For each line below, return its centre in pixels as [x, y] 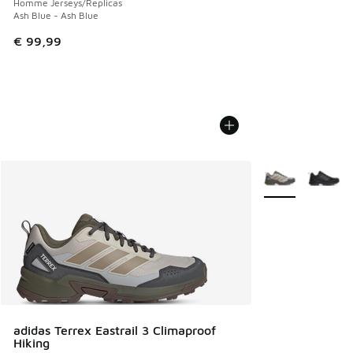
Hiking [32, 342]
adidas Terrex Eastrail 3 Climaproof [115, 330]
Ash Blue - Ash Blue [56, 15]
